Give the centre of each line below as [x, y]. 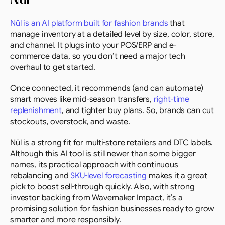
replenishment [36, 110]
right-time [172, 99]
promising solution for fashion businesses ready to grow [112, 209]
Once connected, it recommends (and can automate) [107, 88]
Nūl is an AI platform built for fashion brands [89, 23]
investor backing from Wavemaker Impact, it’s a [96, 198]
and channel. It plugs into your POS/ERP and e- [93, 45]
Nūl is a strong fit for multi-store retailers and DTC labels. [112, 143]
